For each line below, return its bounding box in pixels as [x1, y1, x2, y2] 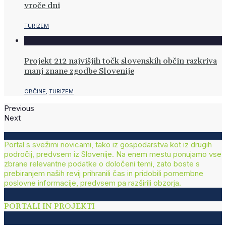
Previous [4, 103, 34, 114]
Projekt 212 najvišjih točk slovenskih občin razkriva [24, 56, 217, 67]
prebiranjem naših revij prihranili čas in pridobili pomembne [4, 168, 203, 179]
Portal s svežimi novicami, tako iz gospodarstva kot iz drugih [4, 140, 212, 150]
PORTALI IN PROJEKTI [4, 201, 95, 212]
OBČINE [24, 88, 46, 95]
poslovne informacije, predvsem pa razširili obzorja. [4, 178, 181, 188]
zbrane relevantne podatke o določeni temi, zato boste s [4, 159, 200, 169]
